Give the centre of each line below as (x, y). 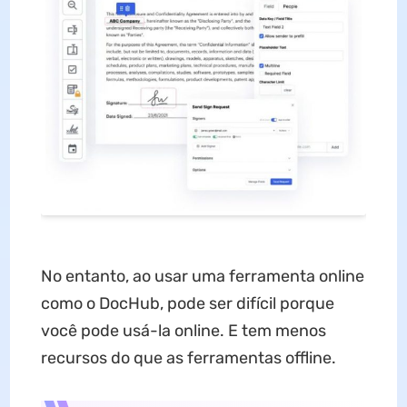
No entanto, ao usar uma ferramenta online (202, 276)
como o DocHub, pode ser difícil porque (187, 303)
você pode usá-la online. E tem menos (183, 330)
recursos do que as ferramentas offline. (188, 357)
